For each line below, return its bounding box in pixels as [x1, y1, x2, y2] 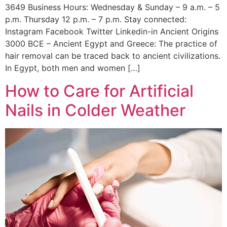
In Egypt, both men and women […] [5, 63, 140, 73]
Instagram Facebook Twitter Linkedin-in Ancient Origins [5, 26, 218, 37]
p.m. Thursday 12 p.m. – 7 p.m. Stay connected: [5, 14, 186, 25]
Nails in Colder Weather [5, 100, 185, 120]
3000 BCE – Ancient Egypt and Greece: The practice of [5, 39, 217, 49]
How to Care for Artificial [5, 81, 194, 101]
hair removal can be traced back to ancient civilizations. [5, 51, 220, 61]
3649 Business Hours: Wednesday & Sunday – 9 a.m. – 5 [5, 2, 220, 13]
